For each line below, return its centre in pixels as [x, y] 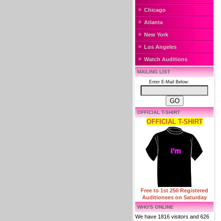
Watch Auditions [166, 59]
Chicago [155, 10]
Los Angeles [160, 47]
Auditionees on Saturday [174, 197]
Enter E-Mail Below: [171, 82]
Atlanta [153, 22]
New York [156, 35]
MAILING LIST [154, 72]
